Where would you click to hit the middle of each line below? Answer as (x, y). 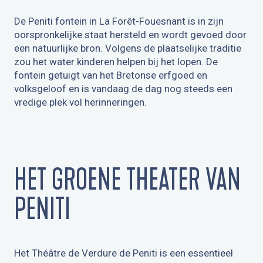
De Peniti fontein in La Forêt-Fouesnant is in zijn (119, 21)
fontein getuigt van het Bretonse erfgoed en (111, 75)
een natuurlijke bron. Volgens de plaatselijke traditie (128, 48)
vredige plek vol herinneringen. (80, 102)
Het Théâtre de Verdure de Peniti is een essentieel (124, 253)
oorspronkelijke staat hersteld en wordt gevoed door (130, 35)
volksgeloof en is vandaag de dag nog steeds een (123, 89)
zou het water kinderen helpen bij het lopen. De (116, 62)
